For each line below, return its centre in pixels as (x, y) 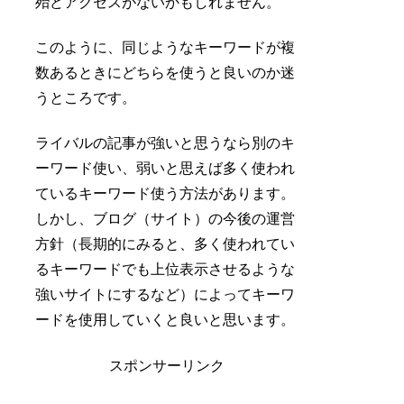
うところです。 (86, 97)
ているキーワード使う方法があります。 (165, 194)
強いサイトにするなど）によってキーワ (165, 295)
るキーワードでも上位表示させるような (165, 270)
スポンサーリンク (166, 365)
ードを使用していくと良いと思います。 (165, 320)
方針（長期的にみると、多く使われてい (165, 244)
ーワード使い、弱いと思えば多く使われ (165, 169)
